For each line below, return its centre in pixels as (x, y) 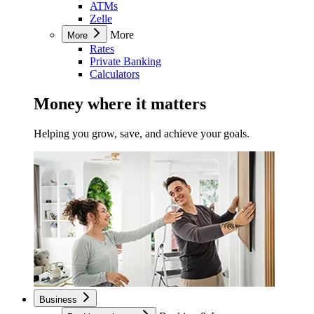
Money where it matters (120, 104)
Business (60, 300)
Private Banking (125, 62)
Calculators (115, 74)
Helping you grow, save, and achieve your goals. (142, 134)
